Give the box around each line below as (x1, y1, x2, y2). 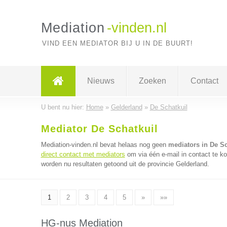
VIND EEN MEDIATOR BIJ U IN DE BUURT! (42, 40, 193, 47)
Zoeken (138, 77, 166, 85)
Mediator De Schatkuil (41, 123, 158, 134)
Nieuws (87, 77, 115, 85)
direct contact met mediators (41, 150, 125, 158)
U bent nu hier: (41, 103, 86, 111)
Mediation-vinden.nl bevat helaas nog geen (41, 141, 168, 148)
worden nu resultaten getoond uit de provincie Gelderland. (41, 160, 209, 168)
